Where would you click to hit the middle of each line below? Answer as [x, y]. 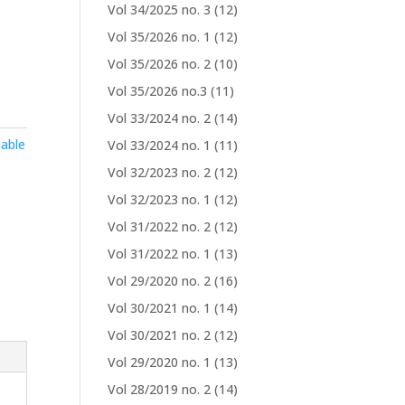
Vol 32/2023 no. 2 [160, 172]
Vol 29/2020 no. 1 [160, 362]
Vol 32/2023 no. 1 [160, 199]
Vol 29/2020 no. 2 [160, 281]
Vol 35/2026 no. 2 [160, 64]
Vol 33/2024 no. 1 [160, 145]
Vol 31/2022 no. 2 [160, 226]
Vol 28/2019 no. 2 [160, 389]
